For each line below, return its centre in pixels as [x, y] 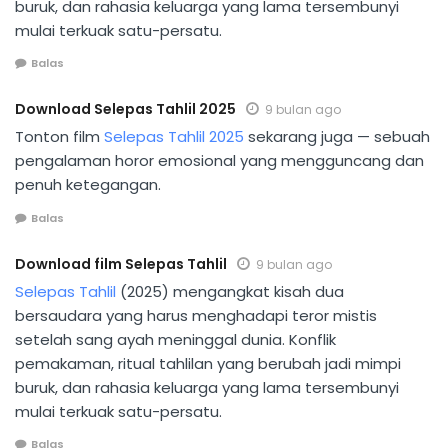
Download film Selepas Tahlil [121, 263]
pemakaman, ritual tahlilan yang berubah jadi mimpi [208, 363]
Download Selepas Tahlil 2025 [125, 109]
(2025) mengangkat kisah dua [230, 291]
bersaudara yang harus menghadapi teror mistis [196, 315]
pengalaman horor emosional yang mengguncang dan [219, 161]
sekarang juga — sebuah [337, 137]
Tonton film [59, 137]
